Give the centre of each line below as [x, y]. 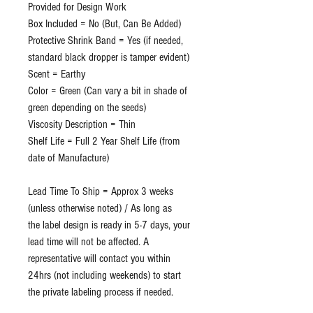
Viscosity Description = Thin [82, 125]
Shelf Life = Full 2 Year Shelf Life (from [104, 141]
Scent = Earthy [57, 74]
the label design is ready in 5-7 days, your [109, 225]
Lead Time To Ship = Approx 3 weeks [101, 192]
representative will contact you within [99, 259]
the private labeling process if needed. [101, 292]
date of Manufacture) [68, 158]
